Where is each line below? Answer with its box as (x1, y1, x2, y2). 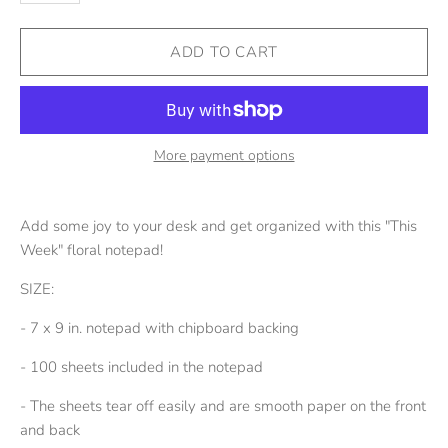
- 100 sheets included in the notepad (20, 357, 263, 377)
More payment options (153, 146, 295, 165)
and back (20, 420, 80, 440)
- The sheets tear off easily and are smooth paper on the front (20, 396, 426, 416)
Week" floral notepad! (20, 240, 167, 260)
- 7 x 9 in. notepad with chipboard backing (20, 318, 299, 338)
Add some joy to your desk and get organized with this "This (20, 216, 417, 236)
